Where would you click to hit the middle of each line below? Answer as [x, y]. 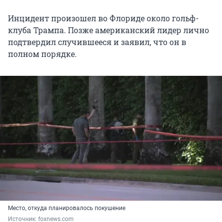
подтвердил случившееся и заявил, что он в [97, 42]
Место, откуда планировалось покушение [67, 208]
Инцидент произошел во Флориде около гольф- [103, 18]
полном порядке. [42, 54]
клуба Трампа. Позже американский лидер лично [109, 30]
